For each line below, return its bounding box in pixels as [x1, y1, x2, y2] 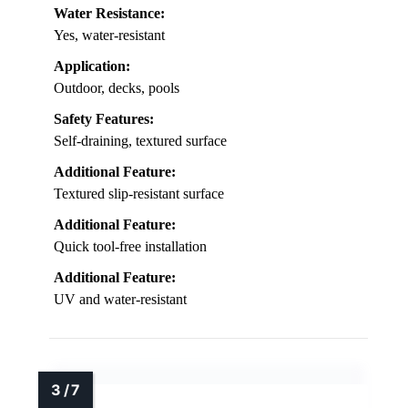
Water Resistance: [54, 5, 165, 21]
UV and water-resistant [54, 291, 187, 307]
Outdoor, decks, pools [54, 79, 179, 96]
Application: [54, 57, 130, 74]
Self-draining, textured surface [54, 132, 227, 148]
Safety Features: [54, 110, 154, 127]
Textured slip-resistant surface [54, 185, 224, 201]
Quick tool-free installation [54, 238, 207, 254]
